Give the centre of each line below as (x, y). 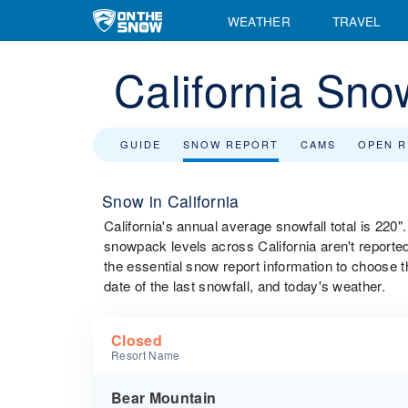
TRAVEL (357, 20)
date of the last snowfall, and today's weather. (245, 286)
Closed (137, 340)
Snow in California (171, 201)
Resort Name (146, 355)
